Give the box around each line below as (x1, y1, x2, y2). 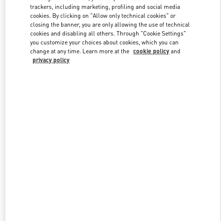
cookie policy (133, 47, 170, 55)
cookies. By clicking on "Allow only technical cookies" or (30, 11, 176, 19)
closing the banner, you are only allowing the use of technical (30, 20, 190, 28)
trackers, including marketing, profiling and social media (30, 2, 181, 10)
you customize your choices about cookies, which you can (30, 38, 179, 46)
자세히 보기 (95, 82, 126, 90)
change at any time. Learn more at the (30, 47, 131, 55)
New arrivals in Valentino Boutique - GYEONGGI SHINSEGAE (16, 135, 205, 143)
